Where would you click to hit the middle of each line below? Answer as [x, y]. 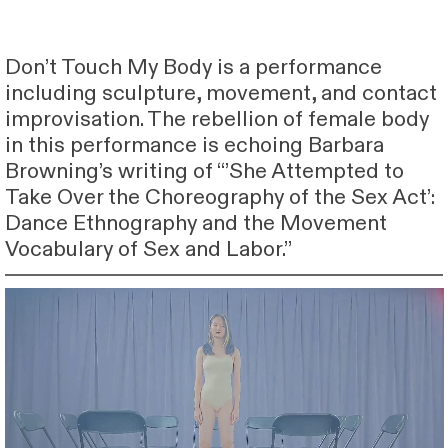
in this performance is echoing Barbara [194, 145]
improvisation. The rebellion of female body [216, 119]
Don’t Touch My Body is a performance [193, 67]
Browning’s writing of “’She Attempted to [204, 171]
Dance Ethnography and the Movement [195, 223]
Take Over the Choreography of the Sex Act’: [219, 197]
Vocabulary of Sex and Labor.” [148, 249]
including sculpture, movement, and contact [220, 93]
